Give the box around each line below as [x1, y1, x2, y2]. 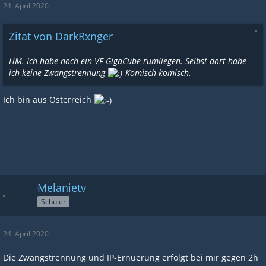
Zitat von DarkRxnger [9, 28, 113, 43]
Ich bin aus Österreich [3, 93, 94, 105]
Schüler [41, 196, 66, 207]
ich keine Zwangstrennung [9, 66, 107, 78]
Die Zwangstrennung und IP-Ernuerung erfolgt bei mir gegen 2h [3, 252, 258, 263]
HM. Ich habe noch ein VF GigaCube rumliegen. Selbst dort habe [9, 55, 246, 66]
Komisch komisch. [123, 66, 191, 78]
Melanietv [37, 180, 86, 195]
